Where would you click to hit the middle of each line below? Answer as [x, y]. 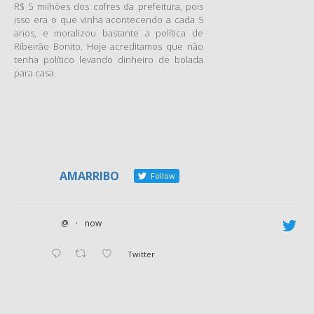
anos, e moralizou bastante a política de [109, 33]
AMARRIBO [89, 176]
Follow [162, 176]
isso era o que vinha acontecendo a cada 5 [109, 20]
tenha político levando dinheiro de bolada [109, 60]
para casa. [35, 73]
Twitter [142, 254]
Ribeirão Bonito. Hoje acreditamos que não [109, 46]
